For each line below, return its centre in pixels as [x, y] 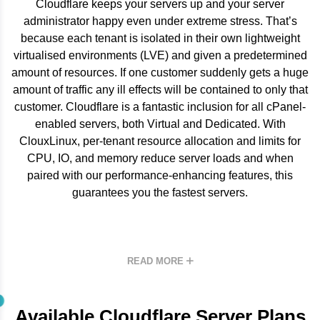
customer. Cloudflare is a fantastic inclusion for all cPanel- [160, 107]
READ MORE [156, 261]
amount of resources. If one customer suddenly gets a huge [160, 72]
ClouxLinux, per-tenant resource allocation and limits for [160, 141]
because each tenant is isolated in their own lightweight [160, 38]
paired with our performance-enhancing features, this [160, 175]
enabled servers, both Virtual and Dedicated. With [160, 124]
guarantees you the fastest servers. [160, 192]
